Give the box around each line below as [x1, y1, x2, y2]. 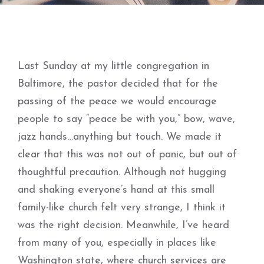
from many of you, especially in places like [18, 237, 216, 249]
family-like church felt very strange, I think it [18, 202, 226, 213]
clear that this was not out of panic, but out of [18, 149, 237, 160]
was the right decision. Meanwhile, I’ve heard [18, 220, 229, 231]
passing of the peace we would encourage [18, 96, 217, 107]
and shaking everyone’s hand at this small [18, 184, 214, 196]
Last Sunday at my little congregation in [18, 61, 209, 72]
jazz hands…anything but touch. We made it [18, 131, 222, 143]
